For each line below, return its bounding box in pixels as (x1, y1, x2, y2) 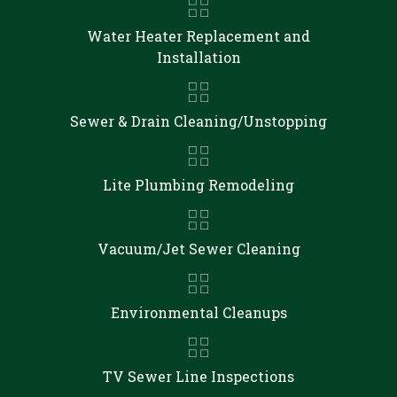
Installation (156, 48, 241, 66)
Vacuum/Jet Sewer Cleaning (97, 239, 300, 258)
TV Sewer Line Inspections (103, 367, 294, 385)
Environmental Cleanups (110, 303, 287, 322)
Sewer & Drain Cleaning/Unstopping (70, 112, 327, 130)
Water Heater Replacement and (87, 27, 310, 45)
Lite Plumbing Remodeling (103, 175, 294, 194)
